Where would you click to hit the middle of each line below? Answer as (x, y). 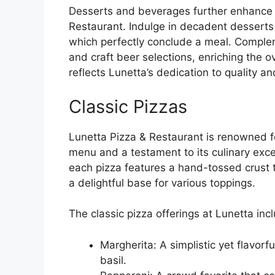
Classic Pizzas (128, 106)
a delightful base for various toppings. (162, 183)
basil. (113, 260)
